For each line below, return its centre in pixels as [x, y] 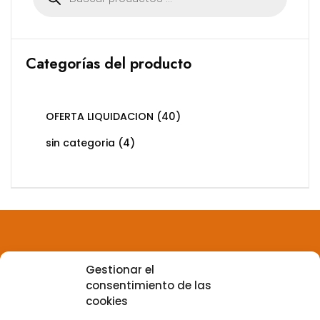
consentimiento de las [149, 285]
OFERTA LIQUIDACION [100, 116]
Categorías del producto [109, 64]
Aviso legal [40, 278]
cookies [107, 301]
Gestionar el [120, 270]
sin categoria [80, 143]
